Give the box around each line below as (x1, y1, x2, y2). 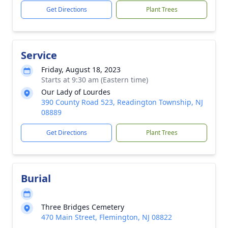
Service (21, 48, 57, 62)
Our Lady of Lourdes (41, 87, 110, 97)
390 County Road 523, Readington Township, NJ (41, 97, 203, 107)
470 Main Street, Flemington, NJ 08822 (41, 212, 172, 222)
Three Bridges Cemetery (41, 202, 124, 212)
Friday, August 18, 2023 (41, 65, 121, 74)
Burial (21, 172, 51, 185)
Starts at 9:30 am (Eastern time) (41, 75, 148, 84)
